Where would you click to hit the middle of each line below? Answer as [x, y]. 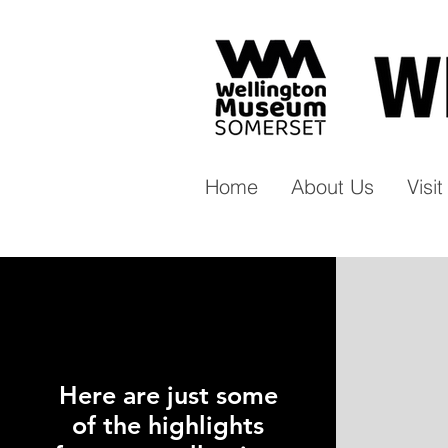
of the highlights [168, 425]
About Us [332, 186]
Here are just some [168, 395]
